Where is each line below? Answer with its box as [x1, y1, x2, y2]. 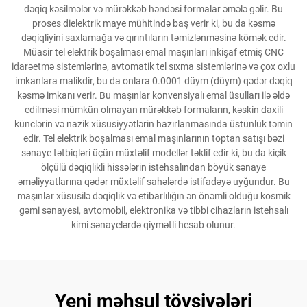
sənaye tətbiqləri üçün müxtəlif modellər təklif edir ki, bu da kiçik [21, 147, 286, 158]
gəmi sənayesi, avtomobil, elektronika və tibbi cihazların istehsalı [19, 205, 288, 216]
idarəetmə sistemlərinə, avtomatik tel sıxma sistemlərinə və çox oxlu [12, 61, 295, 72]
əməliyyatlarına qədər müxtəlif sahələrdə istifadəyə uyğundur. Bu [17, 176, 290, 187]
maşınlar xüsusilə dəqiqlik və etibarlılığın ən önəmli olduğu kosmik [16, 191, 291, 201]
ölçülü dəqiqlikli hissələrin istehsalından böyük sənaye [41, 162, 266, 173]
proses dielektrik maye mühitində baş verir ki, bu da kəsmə [32, 18, 275, 29]
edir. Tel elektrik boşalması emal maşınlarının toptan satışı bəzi [23, 133, 284, 144]
